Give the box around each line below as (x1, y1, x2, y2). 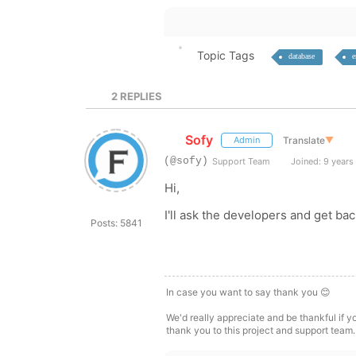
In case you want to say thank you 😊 (166, 286, 331, 298)
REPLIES (118, 90, 163, 103)
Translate (282, 133, 325, 146)
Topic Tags (196, 48, 254, 62)
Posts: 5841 (90, 217, 142, 229)
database (288, 52, 315, 60)
